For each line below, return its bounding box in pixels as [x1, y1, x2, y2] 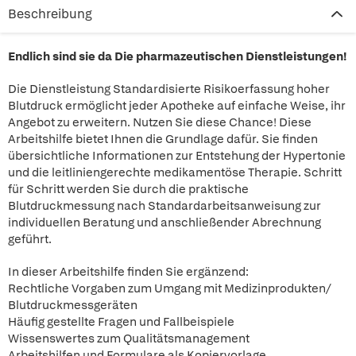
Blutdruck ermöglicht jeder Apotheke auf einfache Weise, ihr [8, 98, 346, 114]
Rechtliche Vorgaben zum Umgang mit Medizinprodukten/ [8, 281, 331, 296]
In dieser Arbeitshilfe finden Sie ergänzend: [8, 264, 249, 280]
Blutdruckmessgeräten [8, 297, 137, 313]
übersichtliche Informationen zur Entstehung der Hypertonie [8, 148, 346, 164]
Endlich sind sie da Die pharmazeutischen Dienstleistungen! [8, 48, 346, 64]
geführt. [8, 231, 52, 247]
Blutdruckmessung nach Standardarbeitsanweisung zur [8, 198, 321, 214]
